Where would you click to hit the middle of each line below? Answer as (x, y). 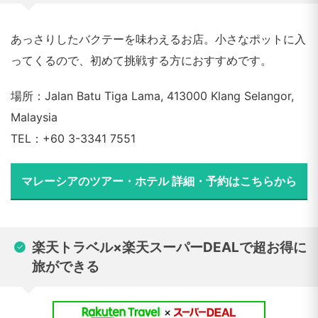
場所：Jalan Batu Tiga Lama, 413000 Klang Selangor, (152, 96)
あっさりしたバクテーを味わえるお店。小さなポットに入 (158, 39)
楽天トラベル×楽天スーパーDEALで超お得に (169, 247)
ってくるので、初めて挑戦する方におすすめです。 (141, 60)
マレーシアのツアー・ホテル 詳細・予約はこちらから (159, 181)
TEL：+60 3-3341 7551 (73, 138)
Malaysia (34, 117)
